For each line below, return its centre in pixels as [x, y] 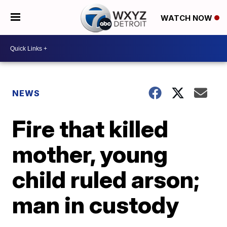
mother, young [90, 154]
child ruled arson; [106, 179]
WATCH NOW [187, 18]
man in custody [96, 205]
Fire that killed [90, 129]
